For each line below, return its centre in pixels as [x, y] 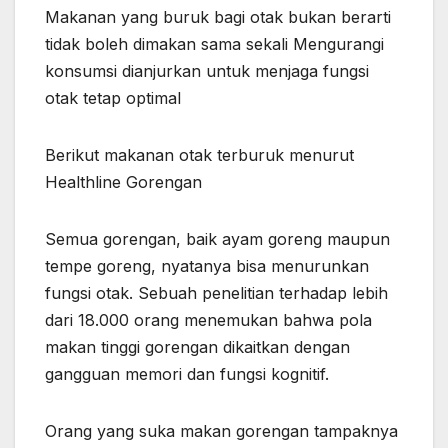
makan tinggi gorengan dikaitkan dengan [197, 346]
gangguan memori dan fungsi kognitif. [187, 373]
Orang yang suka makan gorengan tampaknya [221, 430]
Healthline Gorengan [123, 181]
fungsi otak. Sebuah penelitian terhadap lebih [216, 292]
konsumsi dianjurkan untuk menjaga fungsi [207, 70]
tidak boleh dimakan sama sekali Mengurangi [214, 43]
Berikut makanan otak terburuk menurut [199, 154]
